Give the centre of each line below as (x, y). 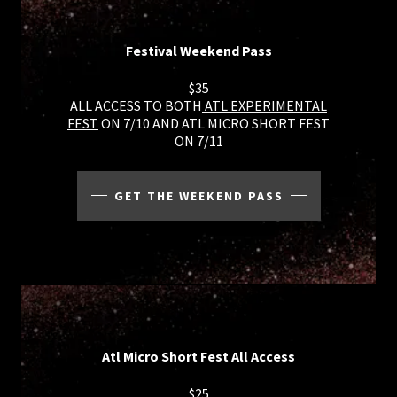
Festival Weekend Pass (198, 50)
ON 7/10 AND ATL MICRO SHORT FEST (214, 123)
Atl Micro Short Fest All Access (198, 356)
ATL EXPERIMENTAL (265, 105)
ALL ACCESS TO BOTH (136, 105)
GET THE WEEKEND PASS (198, 195)
